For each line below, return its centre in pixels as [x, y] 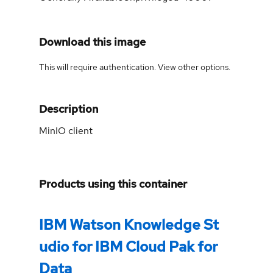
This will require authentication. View [108, 67]
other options [203, 67]
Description [69, 108]
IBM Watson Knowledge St [129, 224]
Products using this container [113, 183]
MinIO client [66, 130]
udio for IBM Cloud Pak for [128, 246]
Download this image [92, 41]
